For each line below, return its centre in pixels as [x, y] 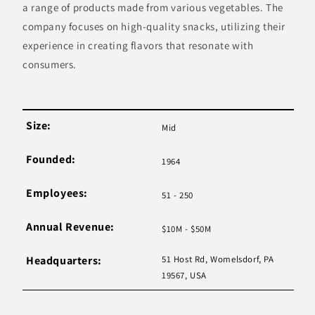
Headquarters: [64, 261]
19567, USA [184, 276]
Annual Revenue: [70, 227]
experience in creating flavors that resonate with [138, 46]
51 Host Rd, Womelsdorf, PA [218, 259]
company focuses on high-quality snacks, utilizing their [154, 27]
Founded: [51, 160]
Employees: [57, 193]
